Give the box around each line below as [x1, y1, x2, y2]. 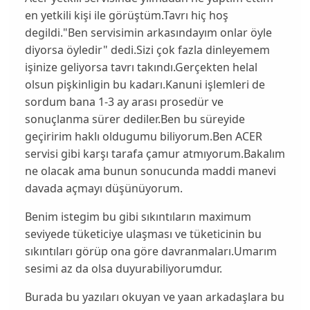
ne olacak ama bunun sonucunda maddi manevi [24, 163, 276, 179]
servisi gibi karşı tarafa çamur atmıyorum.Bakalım [24, 146, 285, 162]
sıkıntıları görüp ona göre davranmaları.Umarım [24, 244, 277, 259]
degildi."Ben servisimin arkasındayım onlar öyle [24, 25, 272, 41]
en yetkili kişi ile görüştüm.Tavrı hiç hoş [24, 8, 228, 24]
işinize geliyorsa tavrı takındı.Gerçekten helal [24, 60, 257, 75]
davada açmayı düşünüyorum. [24, 181, 183, 197]
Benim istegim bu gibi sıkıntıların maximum [24, 209, 251, 225]
